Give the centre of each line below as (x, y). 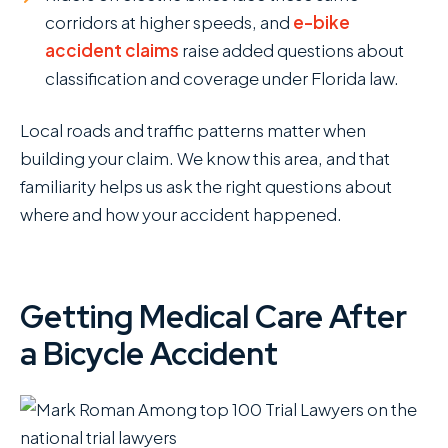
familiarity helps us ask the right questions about (206, 185)
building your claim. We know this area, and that (205, 157)
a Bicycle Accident (149, 353)
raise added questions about (291, 49)
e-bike (321, 21)
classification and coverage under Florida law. (222, 77)
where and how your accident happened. (181, 213)
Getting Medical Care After (213, 316)
